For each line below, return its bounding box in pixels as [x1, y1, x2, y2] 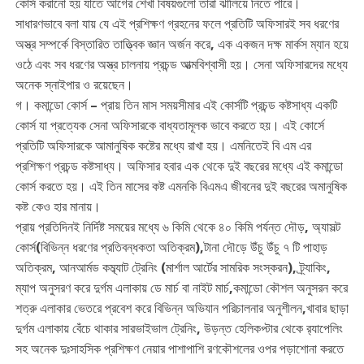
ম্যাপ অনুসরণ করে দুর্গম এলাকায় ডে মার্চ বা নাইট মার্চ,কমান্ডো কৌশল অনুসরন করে [15, 279, 348, 297]
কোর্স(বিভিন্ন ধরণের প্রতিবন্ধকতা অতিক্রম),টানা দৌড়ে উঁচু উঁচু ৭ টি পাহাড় [15, 238, 327, 257]
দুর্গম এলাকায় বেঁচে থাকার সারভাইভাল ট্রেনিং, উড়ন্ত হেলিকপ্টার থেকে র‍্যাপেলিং [15, 319, 343, 338]
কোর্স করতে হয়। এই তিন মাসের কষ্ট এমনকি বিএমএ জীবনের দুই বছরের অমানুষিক [15, 177, 347, 196]
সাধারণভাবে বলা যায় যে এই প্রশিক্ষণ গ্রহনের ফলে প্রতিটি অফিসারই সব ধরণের [15, 15, 339, 33]
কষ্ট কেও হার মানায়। [15, 197, 101, 216]
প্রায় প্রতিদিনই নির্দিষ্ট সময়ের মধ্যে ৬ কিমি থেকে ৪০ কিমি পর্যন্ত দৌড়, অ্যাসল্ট [15, 218, 340, 236]
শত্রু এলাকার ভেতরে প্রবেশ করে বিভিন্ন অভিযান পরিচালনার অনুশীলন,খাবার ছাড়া [15, 299, 349, 318]
